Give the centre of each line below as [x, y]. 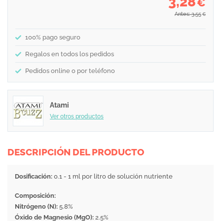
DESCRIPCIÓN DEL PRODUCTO [76, 152]
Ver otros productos [77, 116]
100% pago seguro [53, 37]
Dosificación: [34, 176]
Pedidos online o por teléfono [70, 71]
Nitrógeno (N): [36, 206]
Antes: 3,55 [188, 14]
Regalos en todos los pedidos [70, 54]
